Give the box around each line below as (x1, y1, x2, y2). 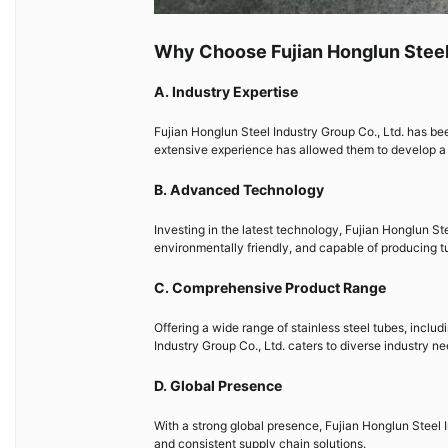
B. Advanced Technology (154, 181, 324, 199)
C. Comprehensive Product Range (154, 279, 386, 297)
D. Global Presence (154, 377, 282, 395)
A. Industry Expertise (154, 83, 298, 101)
